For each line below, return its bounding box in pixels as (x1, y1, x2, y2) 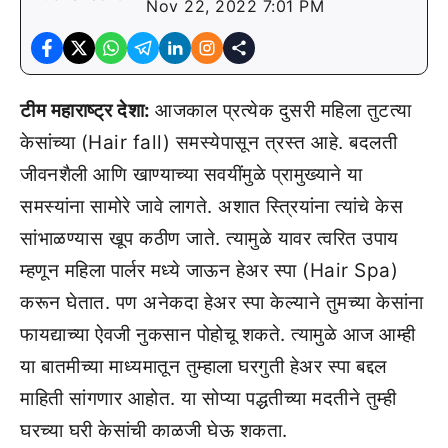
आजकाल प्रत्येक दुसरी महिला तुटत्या (155, 98, 412, 122)
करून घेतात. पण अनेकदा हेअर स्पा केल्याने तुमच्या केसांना (20, 290, 424, 314)
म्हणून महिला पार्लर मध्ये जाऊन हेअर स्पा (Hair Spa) (20, 258, 398, 282)
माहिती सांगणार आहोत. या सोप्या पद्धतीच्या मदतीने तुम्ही (20, 386, 396, 410)
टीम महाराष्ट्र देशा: (20, 98, 155, 122)
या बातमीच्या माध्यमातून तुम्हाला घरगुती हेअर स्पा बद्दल (20, 354, 387, 378)
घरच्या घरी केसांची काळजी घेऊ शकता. (20, 418, 288, 442)
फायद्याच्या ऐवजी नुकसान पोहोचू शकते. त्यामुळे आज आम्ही (20, 322, 416, 346)
